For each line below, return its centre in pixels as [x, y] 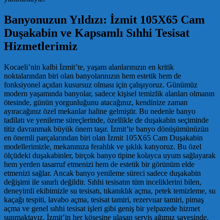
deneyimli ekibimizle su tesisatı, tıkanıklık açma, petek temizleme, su [110, 191]
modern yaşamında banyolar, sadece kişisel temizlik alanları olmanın [109, 93]
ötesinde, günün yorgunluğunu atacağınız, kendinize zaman [96, 102]
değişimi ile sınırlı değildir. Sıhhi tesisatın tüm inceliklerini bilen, [103, 182]
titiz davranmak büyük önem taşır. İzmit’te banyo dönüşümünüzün [106, 129]
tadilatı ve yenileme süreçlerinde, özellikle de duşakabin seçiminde [106, 120]
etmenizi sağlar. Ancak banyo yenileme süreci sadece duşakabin [102, 173]
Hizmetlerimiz [41, 46]
